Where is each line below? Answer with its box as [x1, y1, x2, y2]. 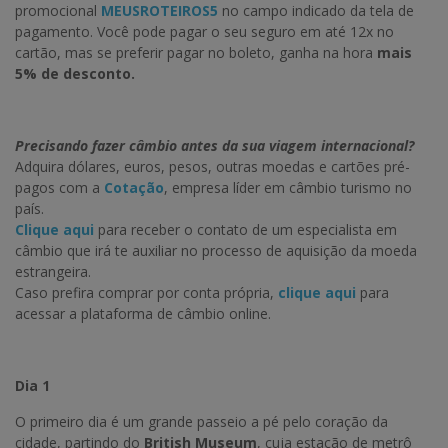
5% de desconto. [15, 64, 135, 84]
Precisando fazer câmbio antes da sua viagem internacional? [15, 136, 414, 156]
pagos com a [15, 178, 104, 198]
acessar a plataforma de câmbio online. [15, 304, 271, 324]
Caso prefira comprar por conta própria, [15, 283, 278, 303]
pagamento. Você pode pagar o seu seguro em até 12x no [15, 22, 394, 42]
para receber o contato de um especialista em [94, 220, 397, 240]
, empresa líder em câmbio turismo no [164, 178, 412, 198]
